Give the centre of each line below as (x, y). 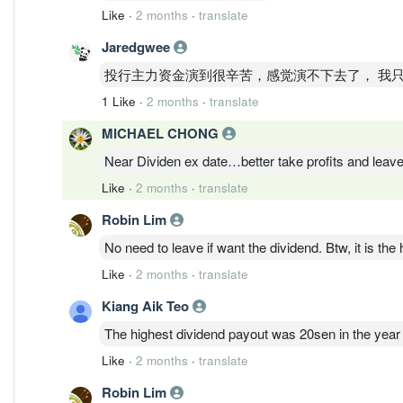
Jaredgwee (138, 46)
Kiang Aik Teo (147, 305)
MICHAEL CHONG (162, 133)
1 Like (119, 101)
